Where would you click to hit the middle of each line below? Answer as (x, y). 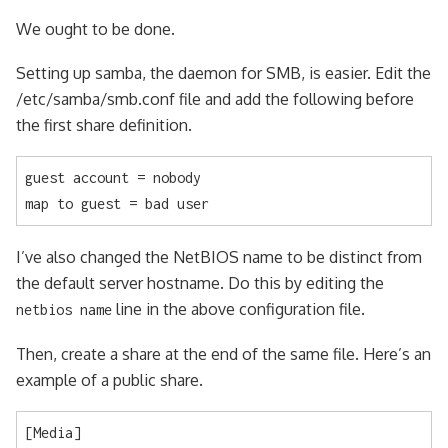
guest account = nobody (113, 177)
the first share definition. (104, 124)
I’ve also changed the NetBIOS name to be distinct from (219, 256)
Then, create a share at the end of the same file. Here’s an (223, 353)
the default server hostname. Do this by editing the (200, 282)
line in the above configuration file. (238, 308)
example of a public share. (109, 379)
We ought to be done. (95, 28)
